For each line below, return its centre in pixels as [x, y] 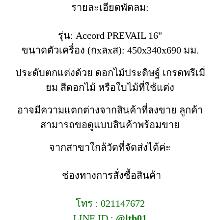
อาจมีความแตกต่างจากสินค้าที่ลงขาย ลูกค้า [110, 110]
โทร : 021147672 [110, 203]
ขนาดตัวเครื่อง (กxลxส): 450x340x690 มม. [110, 50]
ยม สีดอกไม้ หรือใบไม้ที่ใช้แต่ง [110, 87]
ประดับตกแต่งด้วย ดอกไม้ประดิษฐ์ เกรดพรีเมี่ [110, 73]
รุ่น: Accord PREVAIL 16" [110, 35]
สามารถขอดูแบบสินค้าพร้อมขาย [110, 125]
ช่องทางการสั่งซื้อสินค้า [110, 175]
